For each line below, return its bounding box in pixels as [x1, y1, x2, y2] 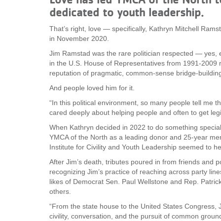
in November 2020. [49, 35, 111, 42]
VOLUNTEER [7, 10, 53, 20]
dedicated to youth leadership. [49, 5, 204, 19]
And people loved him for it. [49, 84, 135, 92]
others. [49, 187, 73, 195]
